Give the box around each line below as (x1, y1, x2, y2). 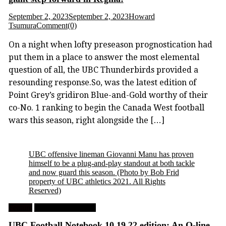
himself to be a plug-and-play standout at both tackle (28, 159, 195, 168)
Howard (128, 12, 155, 21)
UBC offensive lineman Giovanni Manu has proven (28, 150, 194, 159)
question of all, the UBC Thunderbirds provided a (8, 65, 198, 75)
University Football (34, 203, 96, 212)
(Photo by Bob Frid (117, 168, 179, 177)
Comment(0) (36, 21, 77, 30)
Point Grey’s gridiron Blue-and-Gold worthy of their (8, 90, 208, 100)
